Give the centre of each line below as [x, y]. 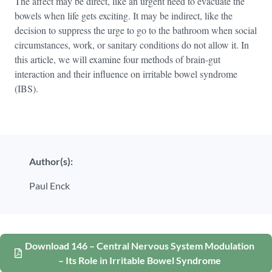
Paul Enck [49, 185]
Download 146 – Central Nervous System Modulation [140, 246]
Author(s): [51, 161]
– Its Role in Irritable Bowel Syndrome [140, 260]
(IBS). [26, 88]
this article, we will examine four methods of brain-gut [117, 59]
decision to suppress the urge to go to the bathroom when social [136, 30]
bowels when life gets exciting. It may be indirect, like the [124, 15]
